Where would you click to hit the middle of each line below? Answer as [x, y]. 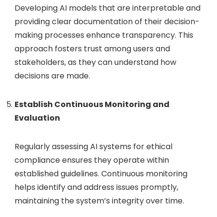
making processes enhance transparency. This [104, 35]
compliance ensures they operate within [92, 160]
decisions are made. [52, 76]
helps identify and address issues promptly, [96, 187]
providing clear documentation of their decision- [107, 21]
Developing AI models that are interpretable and [108, 8]
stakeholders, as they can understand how [95, 62]
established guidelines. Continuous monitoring [101, 173]
